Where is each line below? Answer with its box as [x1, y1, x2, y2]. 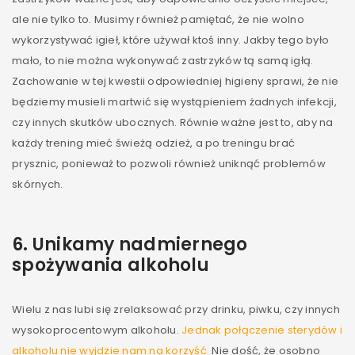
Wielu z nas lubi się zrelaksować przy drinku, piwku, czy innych [12, 302, 340, 317]
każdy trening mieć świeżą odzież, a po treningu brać [12, 136, 295, 151]
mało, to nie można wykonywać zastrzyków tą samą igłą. [12, 53, 314, 68]
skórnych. [12, 177, 63, 192]
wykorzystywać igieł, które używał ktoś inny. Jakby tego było [12, 32, 329, 48]
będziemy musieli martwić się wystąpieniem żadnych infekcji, [12, 94, 337, 109]
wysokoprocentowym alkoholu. [12, 323, 181, 338]
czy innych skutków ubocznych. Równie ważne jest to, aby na [12, 115, 334, 130]
